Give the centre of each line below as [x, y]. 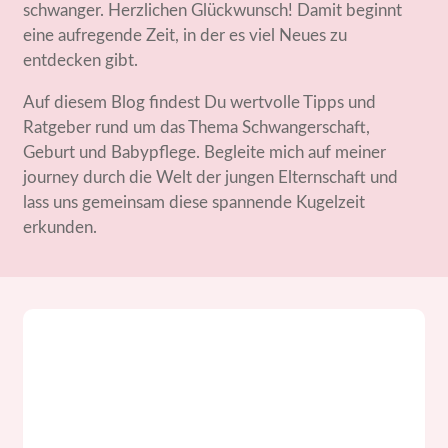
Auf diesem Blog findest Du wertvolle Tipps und [200, 102]
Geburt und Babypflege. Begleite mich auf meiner [205, 152]
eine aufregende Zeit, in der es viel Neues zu [185, 35]
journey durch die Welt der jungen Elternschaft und [211, 177]
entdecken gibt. [81, 60]
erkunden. [60, 227]
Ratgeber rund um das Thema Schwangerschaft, [197, 127]
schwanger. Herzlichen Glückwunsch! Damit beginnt [213, 10]
